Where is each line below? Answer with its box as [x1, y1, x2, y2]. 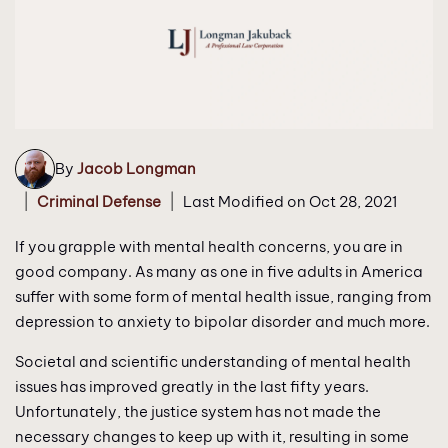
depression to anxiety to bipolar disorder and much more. [15, 311, 430, 331]
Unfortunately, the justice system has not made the [15, 401, 381, 421]
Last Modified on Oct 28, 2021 [183, 191, 397, 211]
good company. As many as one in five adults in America [15, 261, 423, 281]
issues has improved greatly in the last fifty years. [15, 376, 369, 396]
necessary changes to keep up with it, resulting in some [15, 426, 409, 446]
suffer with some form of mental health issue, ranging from [15, 286, 431, 306]
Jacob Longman [77, 159, 196, 179]
